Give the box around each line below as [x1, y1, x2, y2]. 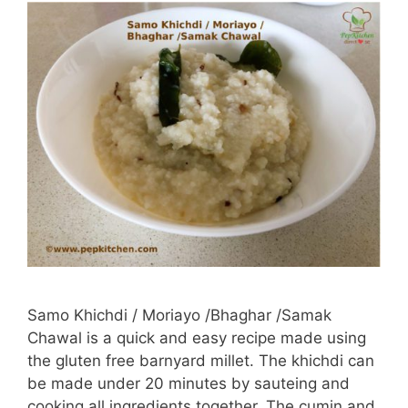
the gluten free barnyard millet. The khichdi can [27, 352, 374, 370]
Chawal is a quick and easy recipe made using [27, 329, 366, 347]
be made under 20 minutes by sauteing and [27, 374, 350, 393]
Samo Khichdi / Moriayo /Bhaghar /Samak [27, 306, 331, 324]
